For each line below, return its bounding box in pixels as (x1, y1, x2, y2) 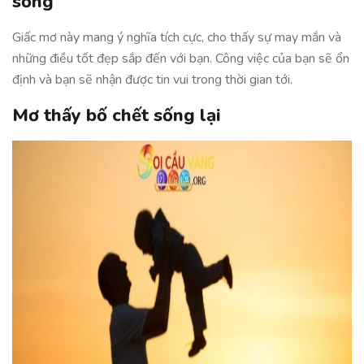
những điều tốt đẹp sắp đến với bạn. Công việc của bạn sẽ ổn (12, 50, 349, 67)
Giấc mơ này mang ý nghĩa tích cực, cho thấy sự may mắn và (12, 28, 341, 46)
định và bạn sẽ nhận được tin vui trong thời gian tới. (12, 71, 292, 89)
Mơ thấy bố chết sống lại (12, 103, 220, 128)
